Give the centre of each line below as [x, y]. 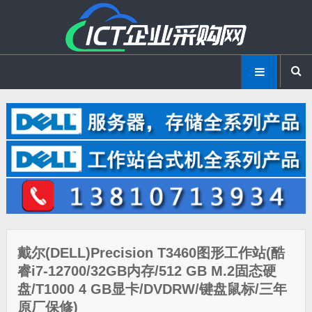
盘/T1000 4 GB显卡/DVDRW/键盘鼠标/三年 [152, 289]
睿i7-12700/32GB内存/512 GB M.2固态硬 [147, 271]
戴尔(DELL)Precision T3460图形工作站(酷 [151, 253]
